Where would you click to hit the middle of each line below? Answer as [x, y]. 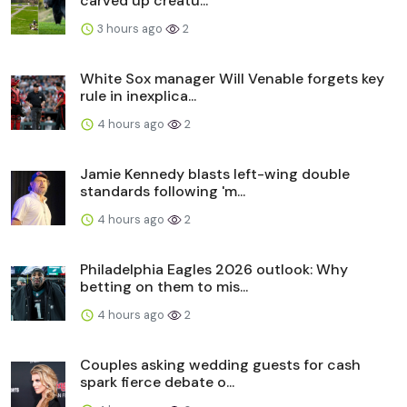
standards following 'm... [163, 191]
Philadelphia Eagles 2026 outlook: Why [214, 269]
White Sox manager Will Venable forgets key [232, 78]
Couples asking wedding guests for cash [220, 364]
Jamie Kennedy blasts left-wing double [215, 174]
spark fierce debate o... [157, 382]
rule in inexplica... [138, 95]
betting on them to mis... [164, 286]
